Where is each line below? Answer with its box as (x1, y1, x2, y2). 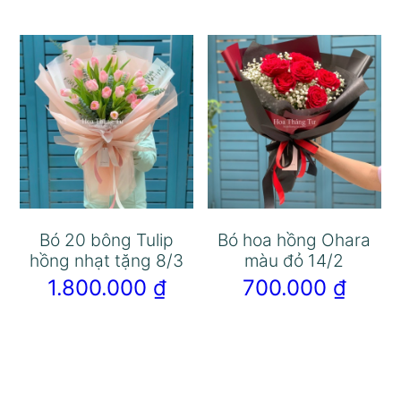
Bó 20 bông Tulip (39, 228, 175, 251)
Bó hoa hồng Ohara (218, 228, 371, 251)
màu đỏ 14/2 (244, 249, 345, 271)
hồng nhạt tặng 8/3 (30, 249, 184, 271)
